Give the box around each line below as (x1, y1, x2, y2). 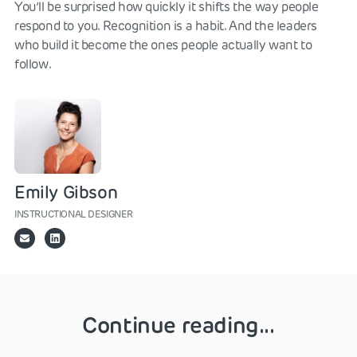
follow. (14, 56, 52, 72)
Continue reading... (82, 311, 275, 339)
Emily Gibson (14, 181, 118, 203)
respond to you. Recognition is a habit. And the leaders (14, 18, 318, 33)
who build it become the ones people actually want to (14, 37, 312, 53)
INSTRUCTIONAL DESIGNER (14, 207, 133, 220)
